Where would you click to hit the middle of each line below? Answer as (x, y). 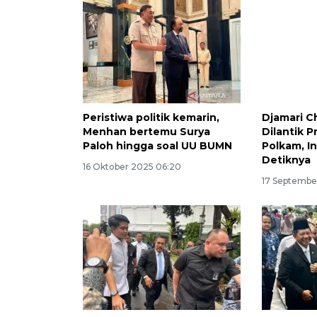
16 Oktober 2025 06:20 (132, 166)
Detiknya (287, 160)
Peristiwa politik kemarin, (151, 117)
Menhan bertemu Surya (146, 131)
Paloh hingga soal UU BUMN (157, 145)
